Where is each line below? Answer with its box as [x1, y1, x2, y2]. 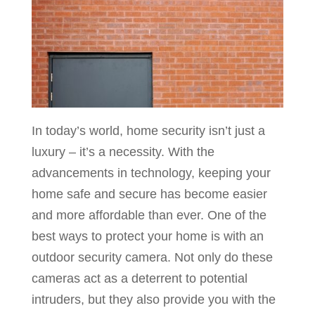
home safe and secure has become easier [31, 187, 267, 201]
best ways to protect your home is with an [31, 229, 264, 243]
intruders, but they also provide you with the [31, 292, 276, 307]
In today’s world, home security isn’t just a [31, 124, 265, 138]
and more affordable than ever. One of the [31, 208, 266, 222]
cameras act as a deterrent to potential [31, 271, 247, 285]
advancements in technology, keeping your [31, 166, 271, 180]
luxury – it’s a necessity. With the [31, 145, 214, 159]
